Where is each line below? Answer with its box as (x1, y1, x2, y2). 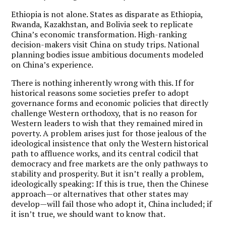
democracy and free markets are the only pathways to (11, 157, 208, 169)
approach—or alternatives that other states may (11, 188, 189, 199)
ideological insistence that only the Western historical (11, 137, 209, 149)
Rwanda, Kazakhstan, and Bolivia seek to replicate (11, 18, 193, 30)
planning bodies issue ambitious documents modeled (11, 48, 204, 60)
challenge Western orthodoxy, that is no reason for (11, 107, 198, 119)
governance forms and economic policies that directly (11, 97, 209, 108)
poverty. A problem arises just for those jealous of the (11, 127, 207, 139)
